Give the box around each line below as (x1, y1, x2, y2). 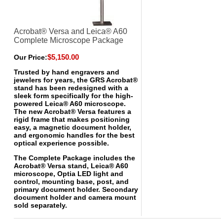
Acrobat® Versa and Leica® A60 (14, 27, 127, 36)
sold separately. (14, 201, 67, 209)
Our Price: (14, 53, 47, 61)
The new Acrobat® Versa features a (14, 108, 131, 115)
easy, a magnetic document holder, (14, 123, 131, 131)
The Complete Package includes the (14, 154, 135, 162)
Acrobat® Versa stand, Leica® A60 (14, 162, 128, 170)
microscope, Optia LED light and (14, 170, 123, 178)
